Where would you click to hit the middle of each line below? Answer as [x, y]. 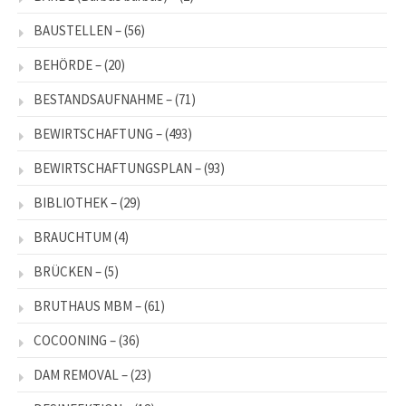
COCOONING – [75, 341]
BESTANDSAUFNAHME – [103, 100]
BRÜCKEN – [68, 272]
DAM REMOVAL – [81, 375]
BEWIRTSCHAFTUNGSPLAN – [117, 169]
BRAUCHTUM [72, 237]
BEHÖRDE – [68, 65]
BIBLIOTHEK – [75, 203]
